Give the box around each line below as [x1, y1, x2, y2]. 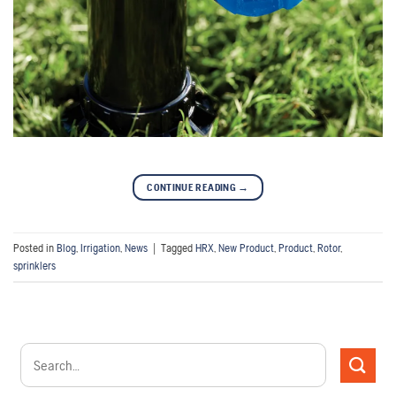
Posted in [13, 240, 57, 255]
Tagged [161, 240, 195, 255]
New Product [218, 240, 274, 255]
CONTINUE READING [147, 181, 239, 194]
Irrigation [80, 240, 120, 255]
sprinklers [13, 258, 56, 272]
